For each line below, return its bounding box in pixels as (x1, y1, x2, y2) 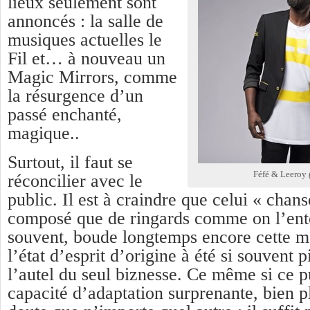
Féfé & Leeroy (253, 168, 309, 179)
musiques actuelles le (8, 29, 162, 50)
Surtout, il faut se (8, 152, 133, 172)
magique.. (8, 122, 80, 143)
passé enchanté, (8, 104, 122, 125)
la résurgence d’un (8, 85, 143, 106)
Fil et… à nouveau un (8, 48, 165, 69)
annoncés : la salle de (8, 10, 163, 31)
